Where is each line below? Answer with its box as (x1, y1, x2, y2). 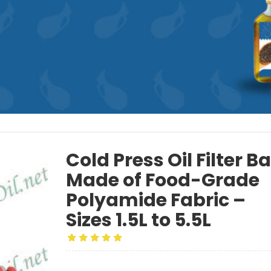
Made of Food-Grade (66, 168, 260, 194)
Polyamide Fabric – (66, 188, 246, 214)
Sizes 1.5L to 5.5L (66, 207, 211, 233)
